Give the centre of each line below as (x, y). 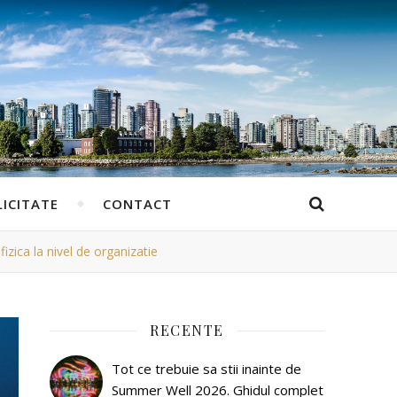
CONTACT (137, 204)
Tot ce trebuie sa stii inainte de (206, 369)
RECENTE (187, 330)
